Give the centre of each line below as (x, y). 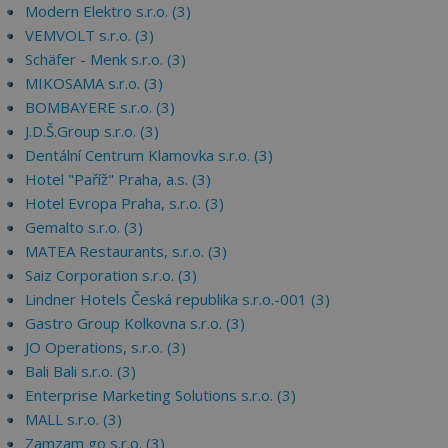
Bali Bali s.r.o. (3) (80, 371)
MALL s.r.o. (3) (73, 419)
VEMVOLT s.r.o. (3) (89, 35)
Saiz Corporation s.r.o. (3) (111, 275)
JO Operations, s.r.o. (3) (105, 347)
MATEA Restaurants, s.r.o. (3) (126, 251)
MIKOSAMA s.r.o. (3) (94, 83)
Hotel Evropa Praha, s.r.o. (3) (124, 203)
